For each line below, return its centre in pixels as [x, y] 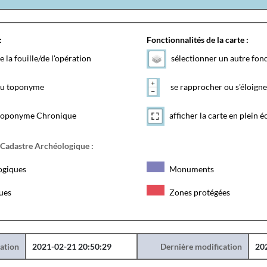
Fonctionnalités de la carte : [197, 40]
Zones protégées [198, 192]
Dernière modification [201, 246]
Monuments [190, 169]
